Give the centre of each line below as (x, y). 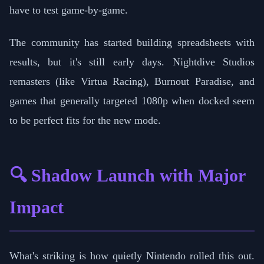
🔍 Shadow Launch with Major (128, 176)
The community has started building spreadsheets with (132, 43)
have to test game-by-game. (69, 10)
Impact (37, 208)
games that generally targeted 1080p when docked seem (132, 101)
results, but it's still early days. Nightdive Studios (132, 62)
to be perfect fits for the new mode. (85, 121)
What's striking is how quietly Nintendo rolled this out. (132, 256)
